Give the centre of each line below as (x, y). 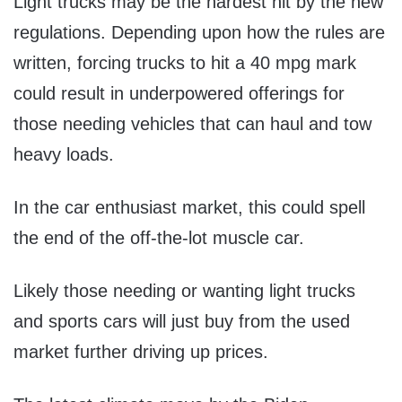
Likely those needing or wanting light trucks (184, 291)
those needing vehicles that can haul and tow (192, 124)
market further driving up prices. (144, 352)
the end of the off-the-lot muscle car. (162, 238)
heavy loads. (64, 155)
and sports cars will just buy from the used (182, 322)
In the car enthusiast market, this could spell (189, 208)
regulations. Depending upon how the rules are (199, 33)
